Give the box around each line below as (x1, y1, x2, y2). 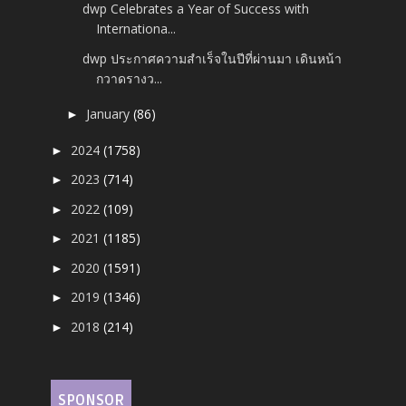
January (86, 105, 134, 123)
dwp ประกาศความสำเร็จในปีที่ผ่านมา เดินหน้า (82, 49, 343, 67)
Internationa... (96, 20, 177, 38)
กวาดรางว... (96, 69, 163, 87)
